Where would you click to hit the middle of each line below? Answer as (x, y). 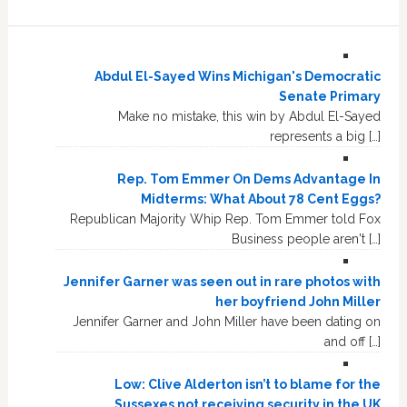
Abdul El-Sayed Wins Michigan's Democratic (238, 76)
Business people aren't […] (307, 238)
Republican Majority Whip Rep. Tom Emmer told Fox (226, 218)
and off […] (353, 341)
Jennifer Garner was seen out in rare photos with (223, 281)
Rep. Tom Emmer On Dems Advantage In (249, 179)
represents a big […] (326, 136)
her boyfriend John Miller (298, 301)
